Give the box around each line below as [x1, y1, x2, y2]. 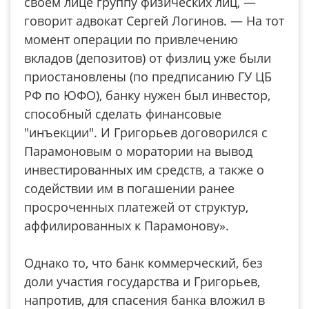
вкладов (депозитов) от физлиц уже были [24, 50, 271, 66]
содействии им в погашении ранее [24, 180, 235, 197]
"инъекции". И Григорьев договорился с [24, 124, 268, 141]
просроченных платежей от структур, [24, 199, 248, 215]
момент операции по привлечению [24, 31, 238, 48]
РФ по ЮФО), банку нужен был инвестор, [24, 87, 270, 103]
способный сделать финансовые [24, 106, 221, 122]
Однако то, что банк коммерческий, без [24, 255, 263, 271]
